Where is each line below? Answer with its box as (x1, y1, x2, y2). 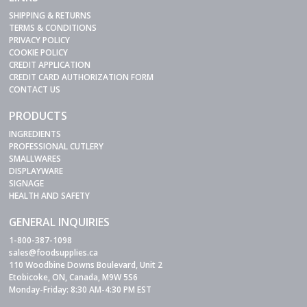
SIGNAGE (9, 177, 45, 189)
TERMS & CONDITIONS (9, 21, 97, 34)
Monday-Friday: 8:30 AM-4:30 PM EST (9, 283, 152, 295)
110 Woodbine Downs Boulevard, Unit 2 (9, 258, 163, 271)
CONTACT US (9, 83, 61, 95)
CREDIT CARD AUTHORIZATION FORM (9, 71, 154, 83)
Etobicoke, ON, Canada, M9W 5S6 (9, 271, 138, 283)
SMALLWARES (9, 152, 62, 164)
